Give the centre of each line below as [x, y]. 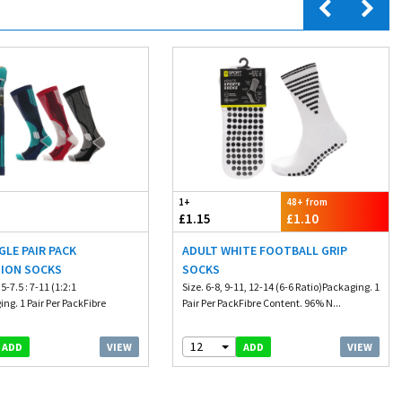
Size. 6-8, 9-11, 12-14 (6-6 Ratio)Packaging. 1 [280, 287]
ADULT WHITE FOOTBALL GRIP [264, 250]
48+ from [306, 202]
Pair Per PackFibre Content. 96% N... [261, 303]
